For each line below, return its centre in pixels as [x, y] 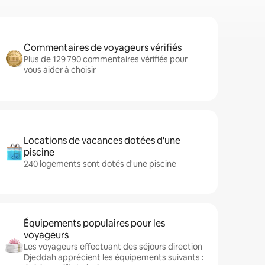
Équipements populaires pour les [94, 223]
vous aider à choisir [60, 70]
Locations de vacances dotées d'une [102, 140]
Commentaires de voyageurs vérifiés [103, 48]
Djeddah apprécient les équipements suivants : [114, 257]
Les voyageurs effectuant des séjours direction [113, 247]
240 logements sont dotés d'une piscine [100, 164]
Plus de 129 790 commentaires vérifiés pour [106, 59]
